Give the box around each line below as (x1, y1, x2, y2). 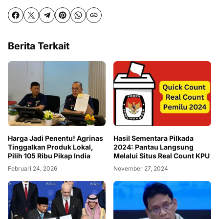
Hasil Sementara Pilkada (113, 134, 194, 143)
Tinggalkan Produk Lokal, (8, 143, 93, 152)
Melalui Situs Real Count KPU (113, 152, 210, 160)
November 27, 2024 (113, 165, 168, 173)
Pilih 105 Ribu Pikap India (8, 152, 90, 160)
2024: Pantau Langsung (113, 143, 194, 152)
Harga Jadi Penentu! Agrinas (8, 134, 103, 143)
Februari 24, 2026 (8, 165, 57, 173)
